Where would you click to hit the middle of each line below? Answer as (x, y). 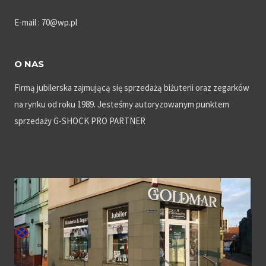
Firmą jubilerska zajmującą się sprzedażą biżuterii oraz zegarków (132, 87)
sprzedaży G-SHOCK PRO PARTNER (80, 121)
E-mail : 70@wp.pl (46, 22)
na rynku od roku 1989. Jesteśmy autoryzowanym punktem (122, 104)
